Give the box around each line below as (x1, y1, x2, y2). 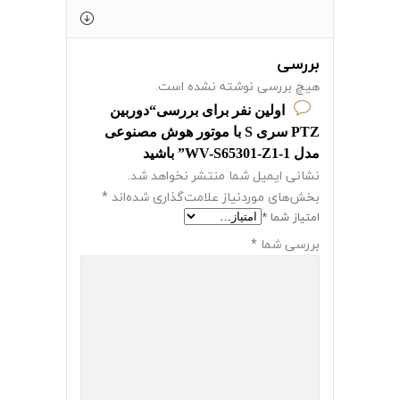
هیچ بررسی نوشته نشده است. (155, 75, 320, 97)
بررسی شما (257, 233, 320, 255)
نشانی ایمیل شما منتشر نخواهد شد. (128, 164, 320, 187)
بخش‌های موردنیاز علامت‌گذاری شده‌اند (108, 186, 320, 208)
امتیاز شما (267, 207, 320, 227)
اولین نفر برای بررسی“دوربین (110, 103, 285, 118)
